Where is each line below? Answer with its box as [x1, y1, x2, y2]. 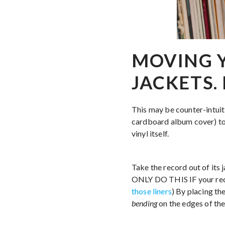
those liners [132, 186, 172, 196]
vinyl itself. [132, 128, 169, 138]
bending [132, 198, 158, 208]
